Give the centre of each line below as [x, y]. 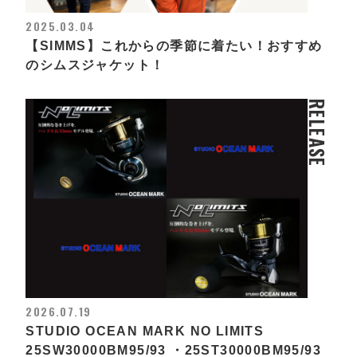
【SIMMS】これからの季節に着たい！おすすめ [174, 46]
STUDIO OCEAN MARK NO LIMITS [145, 331]
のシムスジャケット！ [95, 65]
